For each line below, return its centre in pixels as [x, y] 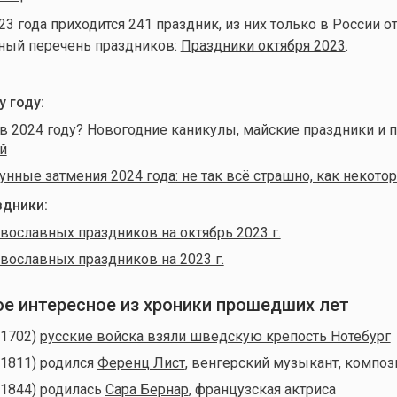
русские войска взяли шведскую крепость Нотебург [215, 336]
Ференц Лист [141, 362]
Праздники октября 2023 [263, 45]
